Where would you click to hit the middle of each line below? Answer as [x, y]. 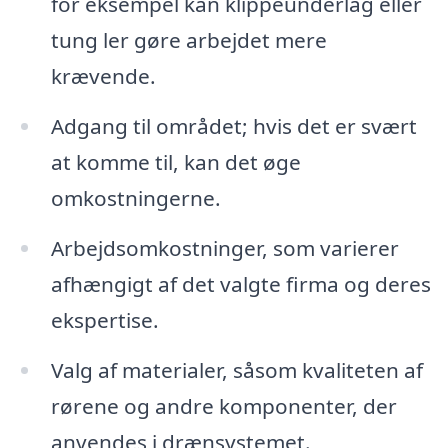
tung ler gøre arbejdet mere [188, 40]
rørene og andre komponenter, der [223, 405]
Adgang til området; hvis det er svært [233, 126]
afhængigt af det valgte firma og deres [240, 284]
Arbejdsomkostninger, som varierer [224, 248]
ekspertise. [104, 320]
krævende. [103, 76]
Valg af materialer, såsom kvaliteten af [236, 369]
